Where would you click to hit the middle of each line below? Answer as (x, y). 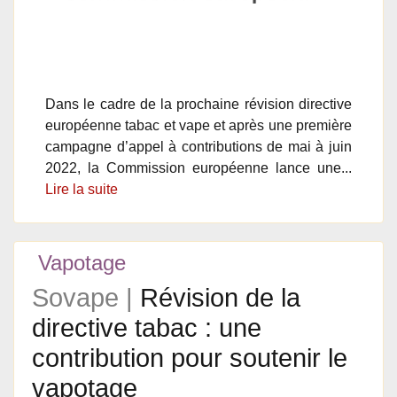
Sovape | (86, 298)
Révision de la (220, 298)
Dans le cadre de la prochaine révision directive (198, 104)
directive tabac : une (147, 328)
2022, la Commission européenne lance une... (198, 168)
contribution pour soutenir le (190, 358)
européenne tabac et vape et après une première (198, 125)
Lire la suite (82, 189)
